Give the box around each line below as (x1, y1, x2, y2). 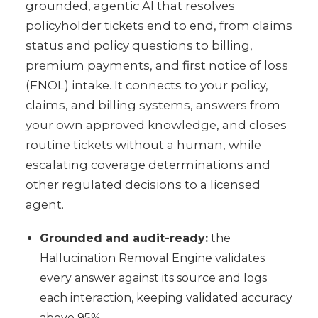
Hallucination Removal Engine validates (39, 251, 265, 265)
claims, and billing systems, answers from (25, 98, 280, 113)
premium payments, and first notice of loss (25, 58, 288, 73)
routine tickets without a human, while (25, 138, 261, 153)
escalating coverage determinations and (25, 158, 270, 172)
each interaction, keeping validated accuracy (39, 291, 292, 305)
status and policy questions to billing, (25, 38, 253, 53)
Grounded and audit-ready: (39, 231, 208, 246)
